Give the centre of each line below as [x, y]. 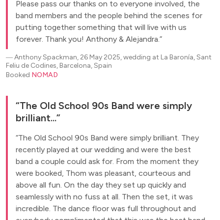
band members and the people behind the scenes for [109, 16]
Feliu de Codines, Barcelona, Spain [59, 66]
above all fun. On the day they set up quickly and [101, 185]
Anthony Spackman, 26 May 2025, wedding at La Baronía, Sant [113, 57]
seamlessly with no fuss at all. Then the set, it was [104, 197]
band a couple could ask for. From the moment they [107, 162]
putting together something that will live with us [101, 27]
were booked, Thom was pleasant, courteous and [103, 173]
